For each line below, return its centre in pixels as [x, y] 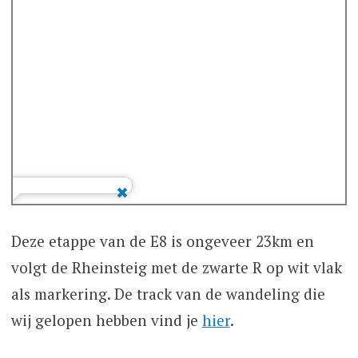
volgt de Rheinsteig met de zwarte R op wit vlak [176, 268]
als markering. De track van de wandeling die [168, 294]
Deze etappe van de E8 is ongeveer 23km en [162, 241]
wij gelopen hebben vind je [106, 320]
